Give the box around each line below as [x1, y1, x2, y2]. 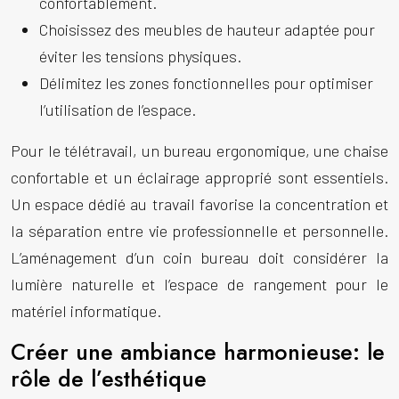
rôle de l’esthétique [11, 362, 207, 395]
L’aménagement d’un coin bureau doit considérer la [11, 248, 388, 267]
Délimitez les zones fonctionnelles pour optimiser [39, 73, 373, 93]
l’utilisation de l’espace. [39, 100, 196, 119]
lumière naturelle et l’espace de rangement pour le [11, 274, 388, 294]
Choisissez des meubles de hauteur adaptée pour [39, 20, 375, 39]
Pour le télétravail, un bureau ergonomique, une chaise [11, 141, 388, 160]
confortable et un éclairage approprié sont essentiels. [11, 167, 388, 187]
